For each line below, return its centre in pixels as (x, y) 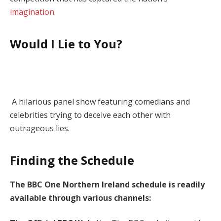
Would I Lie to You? (66, 43)
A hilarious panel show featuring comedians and (100, 102)
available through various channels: (80, 198)
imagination (32, 12)
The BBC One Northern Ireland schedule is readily (107, 184)
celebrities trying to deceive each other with (90, 115)
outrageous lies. (40, 129)
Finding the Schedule (72, 160)
